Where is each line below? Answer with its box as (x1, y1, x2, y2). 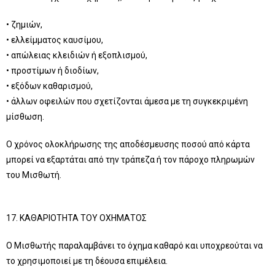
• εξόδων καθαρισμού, (6, 81, 93, 91)
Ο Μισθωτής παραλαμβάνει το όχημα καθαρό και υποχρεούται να (6, 241, 263, 250)
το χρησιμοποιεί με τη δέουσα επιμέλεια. (6, 256, 168, 266)
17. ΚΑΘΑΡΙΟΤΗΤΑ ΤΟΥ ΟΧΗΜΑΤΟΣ (6, 213, 147, 223)
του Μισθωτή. (6, 170, 61, 180)
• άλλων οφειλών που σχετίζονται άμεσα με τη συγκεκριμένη (6, 96, 248, 106)
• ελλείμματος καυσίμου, (6, 35, 103, 45)
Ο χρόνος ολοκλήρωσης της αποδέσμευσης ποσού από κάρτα (6, 139, 250, 149)
